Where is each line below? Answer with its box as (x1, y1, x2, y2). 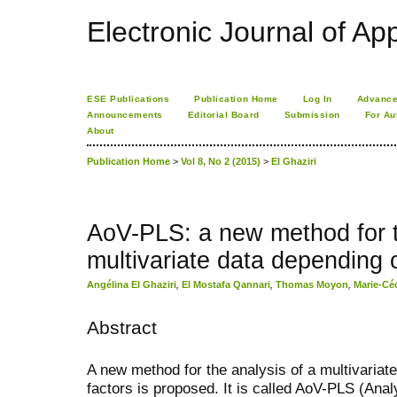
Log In (302, 94, 332, 104)
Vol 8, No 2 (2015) (181, 156, 261, 167)
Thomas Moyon (276, 279, 348, 291)
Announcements (87, 110, 163, 120)
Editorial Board (187, 110, 260, 120)
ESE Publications (87, 94, 170, 104)
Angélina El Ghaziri (87, 279, 176, 291)
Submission (284, 110, 340, 120)
